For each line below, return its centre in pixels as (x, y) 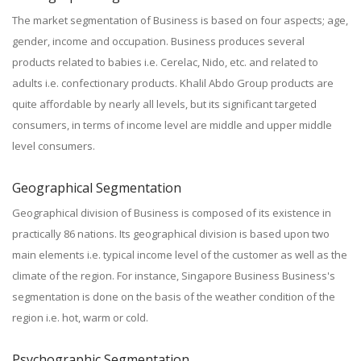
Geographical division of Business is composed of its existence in (172, 213)
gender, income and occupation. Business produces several (158, 41)
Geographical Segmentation (97, 188)
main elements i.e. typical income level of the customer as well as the (180, 255)
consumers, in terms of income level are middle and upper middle (172, 125)
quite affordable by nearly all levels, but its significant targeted (164, 104)
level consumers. (54, 146)
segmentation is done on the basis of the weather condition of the (174, 297)
